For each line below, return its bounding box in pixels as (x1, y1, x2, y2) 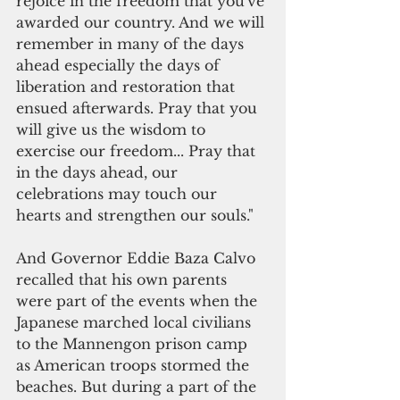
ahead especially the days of (16, 56, 224, 75)
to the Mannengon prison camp (16, 335, 252, 354)
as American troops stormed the (16, 356, 254, 375)
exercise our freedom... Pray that (16, 142, 260, 161)
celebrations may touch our (16, 185, 221, 204)
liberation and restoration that (16, 78, 239, 96)
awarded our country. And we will (16, 13, 269, 32)
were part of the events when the (16, 292, 262, 311)
